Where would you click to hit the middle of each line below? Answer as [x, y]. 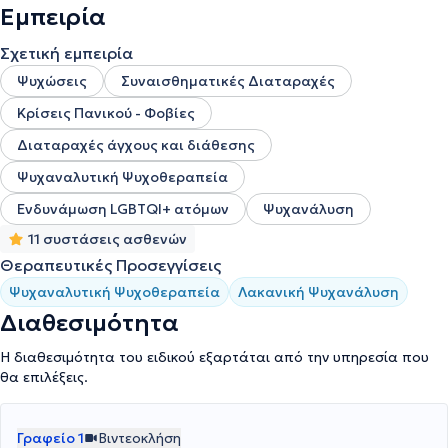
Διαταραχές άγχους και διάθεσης [136, 145]
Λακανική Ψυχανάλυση [318, 292]
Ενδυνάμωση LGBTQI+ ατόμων [123, 209]
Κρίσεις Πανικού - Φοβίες [106, 113]
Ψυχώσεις [52, 81]
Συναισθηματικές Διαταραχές [228, 81]
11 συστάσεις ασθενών [107, 239]
